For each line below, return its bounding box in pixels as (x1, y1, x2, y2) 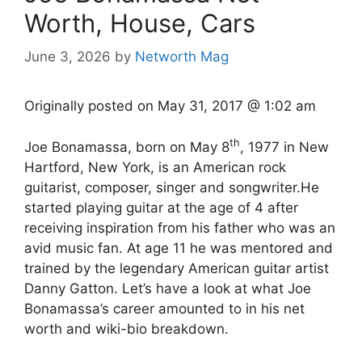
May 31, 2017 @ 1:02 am (158, 98, 316, 115)
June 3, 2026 (24, 48, 111, 65)
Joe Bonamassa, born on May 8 (24, 138, 229, 155)
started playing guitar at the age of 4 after (24, 199, 298, 216)
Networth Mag (135, 48, 229, 65)
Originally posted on (24, 98, 158, 115)
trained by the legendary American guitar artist (24, 259, 329, 276)
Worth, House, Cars (24, 7, 255, 38)
